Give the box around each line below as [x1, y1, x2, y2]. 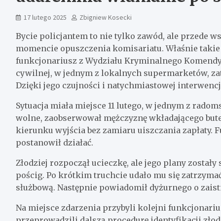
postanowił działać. [16, 137, 93, 147]
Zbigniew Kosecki [79, 12, 132, 22]
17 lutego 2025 [24, 12, 67, 22]
